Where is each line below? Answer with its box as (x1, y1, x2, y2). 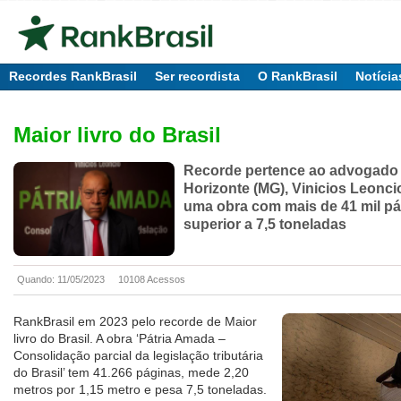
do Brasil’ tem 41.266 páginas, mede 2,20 (13, 365, 249, 380)
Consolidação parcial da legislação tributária (13, 348, 263, 363)
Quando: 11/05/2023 (17, 274, 105, 286)
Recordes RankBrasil (9, 69, 137, 83)
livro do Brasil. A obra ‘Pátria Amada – (13, 331, 226, 346)
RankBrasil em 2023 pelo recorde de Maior (13, 314, 257, 329)
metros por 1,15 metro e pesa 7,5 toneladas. (13, 382, 267, 397)
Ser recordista (155, 69, 240, 83)
